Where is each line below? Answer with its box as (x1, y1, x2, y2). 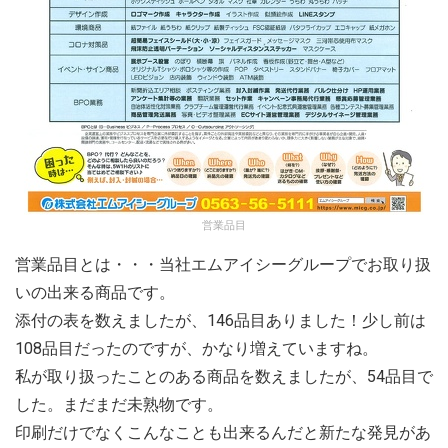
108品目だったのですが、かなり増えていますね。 (15, 339, 378, 358)
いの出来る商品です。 (15, 283, 175, 302)
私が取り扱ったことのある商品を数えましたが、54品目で (15, 367, 433, 386)
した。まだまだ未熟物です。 (15, 395, 223, 414)
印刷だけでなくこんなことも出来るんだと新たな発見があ (15, 423, 431, 442)
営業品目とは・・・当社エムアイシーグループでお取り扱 (15, 255, 431, 274)
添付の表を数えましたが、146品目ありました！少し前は (15, 311, 426, 330)
